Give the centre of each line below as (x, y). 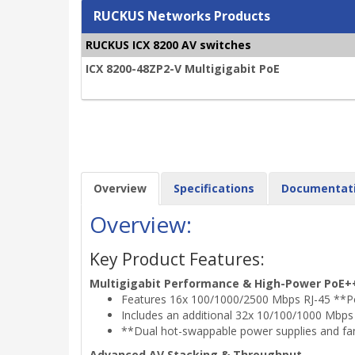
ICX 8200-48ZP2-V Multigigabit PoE (183, 68)
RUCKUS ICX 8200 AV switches (168, 44)
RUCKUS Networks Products (182, 15)
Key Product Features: (177, 259)
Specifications (214, 188)
